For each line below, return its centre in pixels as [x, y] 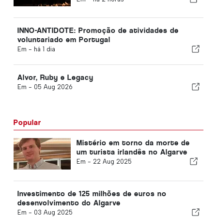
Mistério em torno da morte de [133, 142]
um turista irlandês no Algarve [132, 152]
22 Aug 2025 [112, 161]
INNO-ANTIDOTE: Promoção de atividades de [98, 30]
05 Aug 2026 [53, 87]
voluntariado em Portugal [64, 39]
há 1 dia [45, 49]
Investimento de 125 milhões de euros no [92, 193]
